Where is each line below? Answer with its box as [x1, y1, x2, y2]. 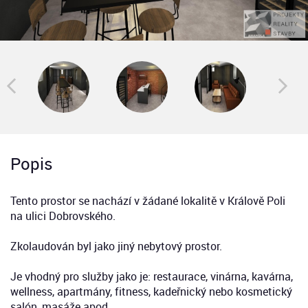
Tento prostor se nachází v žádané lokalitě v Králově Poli [10, 192, 285, 208]
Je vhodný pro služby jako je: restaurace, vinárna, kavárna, [10, 268, 293, 284]
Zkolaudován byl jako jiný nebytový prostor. [10, 238, 222, 254]
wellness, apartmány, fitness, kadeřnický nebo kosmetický [10, 283, 292, 299]
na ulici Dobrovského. [10, 208, 115, 223]
